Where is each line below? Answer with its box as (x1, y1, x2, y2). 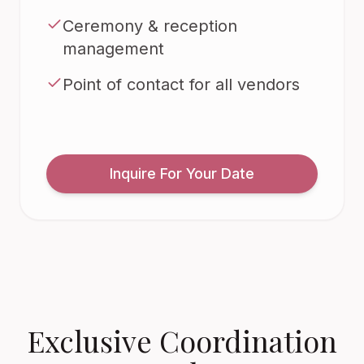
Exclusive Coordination (27, 321, 337, 360)
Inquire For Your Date (110, 165, 254, 182)
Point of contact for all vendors (63, 75, 300, 94)
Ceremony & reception (63, 16, 237, 36)
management (63, 39, 164, 58)
